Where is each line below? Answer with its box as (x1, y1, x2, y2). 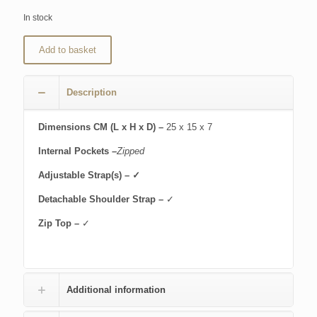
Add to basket (39, 44, 96, 55)
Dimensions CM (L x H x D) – (38, 121, 166, 132)
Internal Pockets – (38, 145, 117, 156)
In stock (23, 12, 52, 23)
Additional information (67, 284, 166, 295)
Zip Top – (38, 217, 82, 229)
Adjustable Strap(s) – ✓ (38, 169, 140, 180)
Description (67, 86, 117, 98)
